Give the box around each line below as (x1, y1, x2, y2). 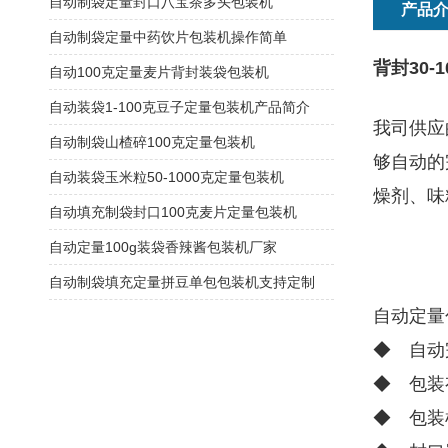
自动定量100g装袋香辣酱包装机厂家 (49, 239, 277, 255)
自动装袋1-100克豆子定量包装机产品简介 (49, 99, 310, 115)
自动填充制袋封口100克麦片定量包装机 (49, 204, 297, 220)
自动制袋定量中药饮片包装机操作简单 (49, 29, 287, 45)
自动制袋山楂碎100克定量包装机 (49, 134, 255, 150)
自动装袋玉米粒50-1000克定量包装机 (49, 169, 284, 185)
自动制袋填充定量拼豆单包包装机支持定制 (49, 274, 315, 290)
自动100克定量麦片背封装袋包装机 (49, 64, 269, 80)
